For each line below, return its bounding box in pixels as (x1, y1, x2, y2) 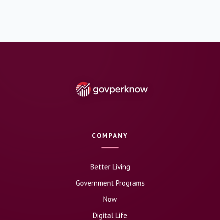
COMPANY (92, 131, 128, 140)
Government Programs (75, 178, 145, 188)
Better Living (90, 162, 130, 171)
